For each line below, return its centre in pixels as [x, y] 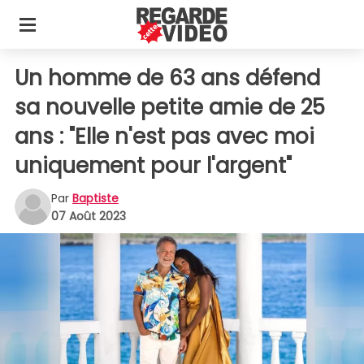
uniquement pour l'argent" [153, 166]
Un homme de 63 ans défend [167, 78]
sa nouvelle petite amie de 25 [170, 107]
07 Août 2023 [89, 216]
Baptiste [95, 198]
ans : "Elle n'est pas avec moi [165, 136]
